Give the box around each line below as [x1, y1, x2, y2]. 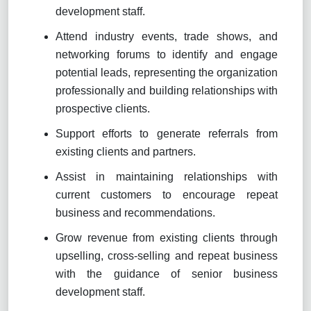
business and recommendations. [56, 206, 215, 219]
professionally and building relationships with [56, 84, 278, 96]
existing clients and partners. [56, 145, 196, 158]
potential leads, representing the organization [56, 66, 278, 78]
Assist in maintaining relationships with [56, 170, 278, 183]
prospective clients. [56, 102, 150, 115]
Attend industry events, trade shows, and [56, 30, 278, 42]
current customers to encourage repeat [56, 188, 278, 201]
